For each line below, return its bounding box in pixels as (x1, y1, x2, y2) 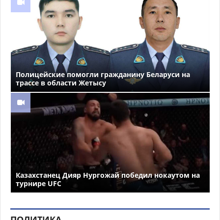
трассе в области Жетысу (16, 78, 106, 88)
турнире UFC (16, 178, 61, 188)
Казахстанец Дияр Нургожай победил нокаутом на (16, 170, 200, 180)
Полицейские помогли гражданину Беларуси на (16, 70, 190, 80)
